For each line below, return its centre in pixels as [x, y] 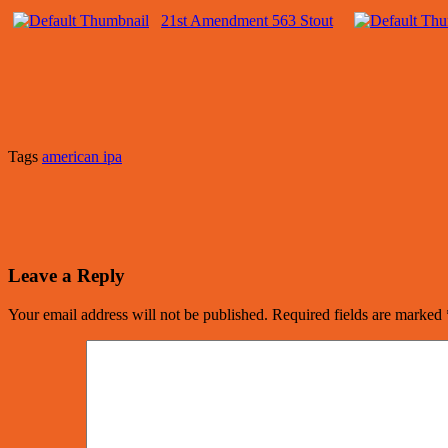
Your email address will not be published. [138, 314]
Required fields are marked [359, 314]
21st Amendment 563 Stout [247, 21]
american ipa [82, 157]
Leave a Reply [66, 275]
